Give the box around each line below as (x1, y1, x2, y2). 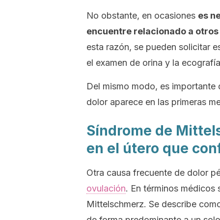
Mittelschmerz (86, 199, 144, 209)
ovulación (86, 183, 126, 193)
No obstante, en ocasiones (86, 10, 198, 21)
